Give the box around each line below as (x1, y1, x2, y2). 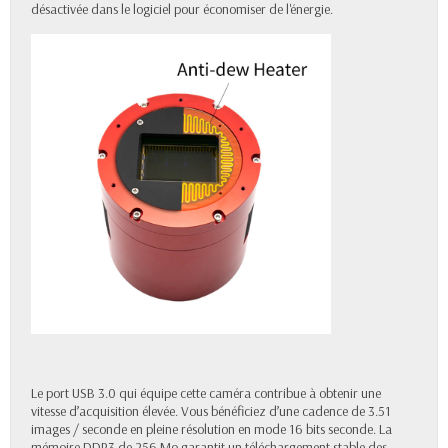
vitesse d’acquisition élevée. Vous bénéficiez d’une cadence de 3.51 (31, 402, 391, 421)
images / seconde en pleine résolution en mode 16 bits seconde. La (31, 420, 392, 439)
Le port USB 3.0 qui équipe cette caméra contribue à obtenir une (31, 384, 381, 403)
